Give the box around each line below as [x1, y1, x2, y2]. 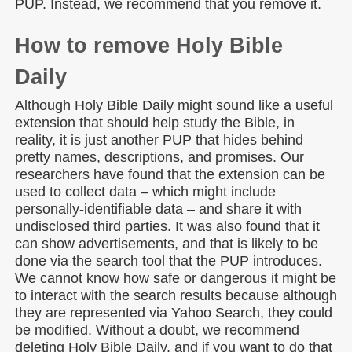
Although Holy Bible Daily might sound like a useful [15, 97, 333, 113]
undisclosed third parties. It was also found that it [15, 218, 320, 234]
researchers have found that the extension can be [15, 167, 325, 182]
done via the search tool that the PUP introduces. [15, 253, 322, 269]
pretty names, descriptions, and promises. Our [15, 149, 304, 165]
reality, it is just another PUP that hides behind [15, 132, 303, 148]
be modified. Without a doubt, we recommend [15, 322, 299, 338]
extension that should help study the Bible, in [15, 115, 295, 130]
